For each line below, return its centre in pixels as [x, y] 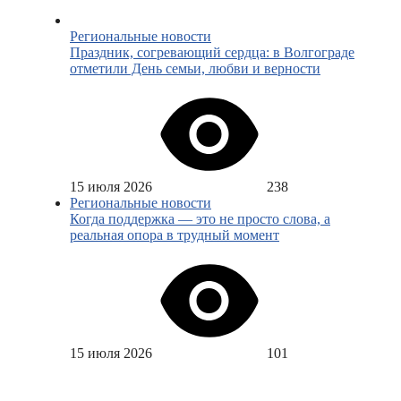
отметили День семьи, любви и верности [195, 69]
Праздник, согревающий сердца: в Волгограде [212, 53]
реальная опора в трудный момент [175, 235]
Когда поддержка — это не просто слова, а [200, 219]
